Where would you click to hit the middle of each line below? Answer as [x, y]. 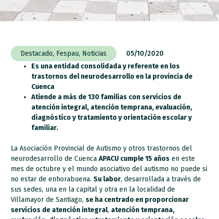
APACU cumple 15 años [134, 158]
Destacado [37, 53]
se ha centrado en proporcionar [137, 199]
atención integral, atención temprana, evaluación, [112, 107]
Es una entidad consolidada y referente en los [106, 66]
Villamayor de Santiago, [48, 199]
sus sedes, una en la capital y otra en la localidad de [93, 189]
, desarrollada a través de [161, 179]
